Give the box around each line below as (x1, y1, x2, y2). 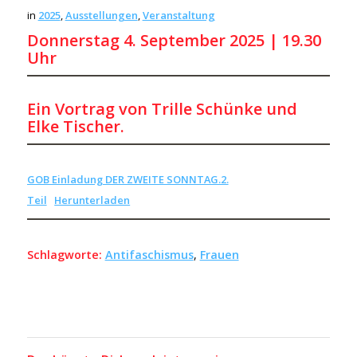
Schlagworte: (26, 247, 102, 262)
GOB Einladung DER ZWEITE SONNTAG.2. (26, 172, 229, 186)
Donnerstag (26, 29, 120, 51)
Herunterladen (54, 193, 131, 207)
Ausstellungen (65, 8, 138, 22)
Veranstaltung (142, 8, 215, 22)
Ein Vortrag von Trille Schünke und (26, 98, 297, 120)
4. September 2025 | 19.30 (119, 29, 321, 51)
